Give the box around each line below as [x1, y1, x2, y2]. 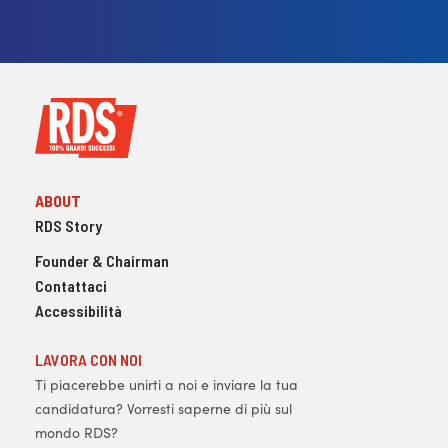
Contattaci [35, 276, 107, 295]
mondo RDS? [35, 422, 118, 442]
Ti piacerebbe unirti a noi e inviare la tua [35, 374, 298, 394]
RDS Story [35, 216, 102, 235]
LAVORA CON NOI [35, 350, 142, 369]
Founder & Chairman [35, 251, 169, 270]
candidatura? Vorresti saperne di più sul [35, 398, 292, 418]
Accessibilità [35, 301, 122, 320]
